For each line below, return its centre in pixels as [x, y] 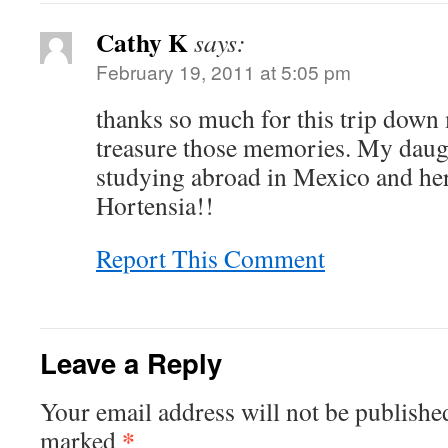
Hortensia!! [155, 204]
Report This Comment [210, 257]
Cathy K [142, 41]
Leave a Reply [131, 362]
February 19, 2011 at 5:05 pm [223, 71]
